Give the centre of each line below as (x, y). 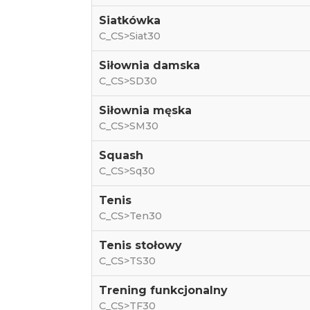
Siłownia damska (149, 65)
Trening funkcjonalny (163, 290)
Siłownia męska (145, 110)
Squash (121, 155)
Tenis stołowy (140, 245)
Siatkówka (129, 20)
